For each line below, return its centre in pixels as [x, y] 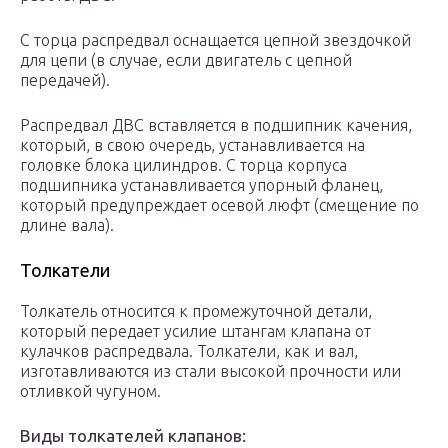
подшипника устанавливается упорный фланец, [201, 185]
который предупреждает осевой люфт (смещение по [219, 205]
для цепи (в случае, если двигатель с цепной [186, 60]
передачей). [65, 80]
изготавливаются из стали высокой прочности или [210, 371]
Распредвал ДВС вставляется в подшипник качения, [216, 125]
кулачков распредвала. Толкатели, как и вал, [189, 351]
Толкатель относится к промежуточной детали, [196, 311]
